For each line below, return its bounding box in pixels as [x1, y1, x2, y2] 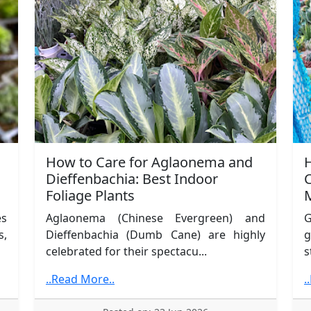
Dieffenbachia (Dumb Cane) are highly [46, 226, 265, 242]
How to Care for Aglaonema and [46, 152, 253, 171]
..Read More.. [46, 271, 115, 287]
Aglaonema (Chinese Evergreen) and [46, 210, 265, 226]
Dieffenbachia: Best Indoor [46, 169, 218, 188]
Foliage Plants [46, 185, 135, 205]
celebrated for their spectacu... [46, 243, 207, 259]
